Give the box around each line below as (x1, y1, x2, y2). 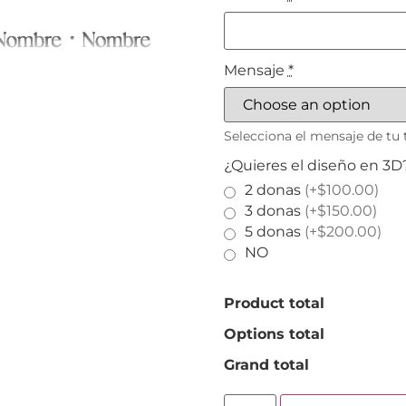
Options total (223, 324, 324, 343)
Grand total (223, 355, 309, 373)
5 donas (244, 222, 304, 240)
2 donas (244, 180, 304, 198)
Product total (223, 294, 324, 312)
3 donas (244, 201, 304, 219)
